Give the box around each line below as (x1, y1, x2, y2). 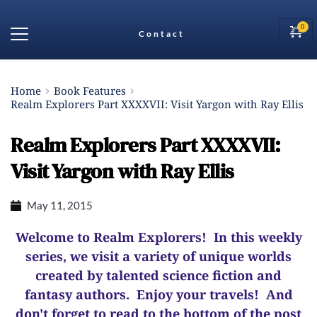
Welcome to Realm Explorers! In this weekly (15, 229, 302, 246)
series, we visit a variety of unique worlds (25, 248, 292, 265)
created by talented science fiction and (35, 267, 282, 284)
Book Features (53, 83, 126, 98)
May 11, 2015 (26, 199, 93, 212)
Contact (138, 28, 185, 39)
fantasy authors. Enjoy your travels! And (24, 286, 293, 303)
